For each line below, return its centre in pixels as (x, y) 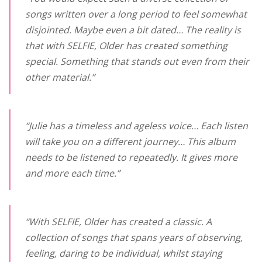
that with (46, 46)
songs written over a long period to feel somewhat (136, 14)
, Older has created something (161, 46)
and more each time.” (73, 173)
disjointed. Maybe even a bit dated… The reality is (133, 30)
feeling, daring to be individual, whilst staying (124, 253)
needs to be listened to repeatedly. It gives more (131, 157)
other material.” (60, 77)
